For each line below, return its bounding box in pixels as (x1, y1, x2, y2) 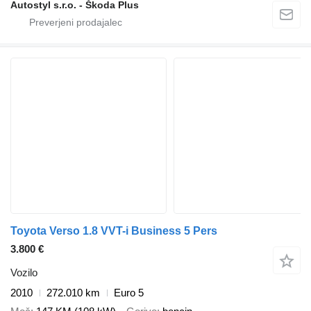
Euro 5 (114, 287, 144, 299)
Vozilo (10, 267, 37, 279)
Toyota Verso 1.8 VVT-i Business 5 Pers (10, 225, 217, 237)
